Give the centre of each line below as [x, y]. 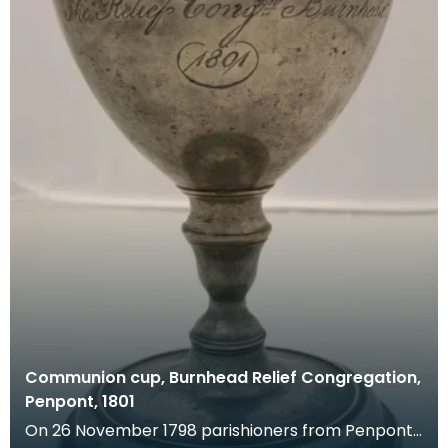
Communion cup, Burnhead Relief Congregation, [223, 378]
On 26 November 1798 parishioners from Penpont [219, 431]
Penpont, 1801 [80, 402]
